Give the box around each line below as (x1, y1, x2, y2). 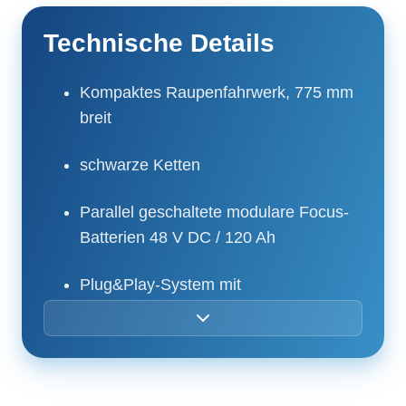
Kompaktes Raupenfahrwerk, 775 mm (80, 82, 353, 101)
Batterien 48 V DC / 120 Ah (80, 227, 275, 246)
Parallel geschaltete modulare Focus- (80, 202, 349, 221)
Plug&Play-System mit (80, 275, 241, 294)
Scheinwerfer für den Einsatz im (80, 372, 310, 391)
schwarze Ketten (80, 155, 200, 174)
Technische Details (43, 28, 275, 57)
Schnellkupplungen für (80, 300, 241, 319)
